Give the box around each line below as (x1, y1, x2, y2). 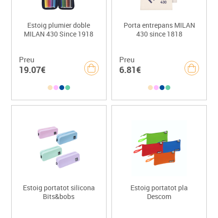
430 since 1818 (136, 29, 182, 39)
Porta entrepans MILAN (123, 20, 195, 30)
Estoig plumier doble (27, 20, 91, 30)
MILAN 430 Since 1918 (24, 29, 94, 39)
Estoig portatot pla (130, 183, 188, 193)
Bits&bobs (43, 192, 75, 201)
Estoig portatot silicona (22, 183, 95, 193)
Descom (147, 192, 172, 201)
